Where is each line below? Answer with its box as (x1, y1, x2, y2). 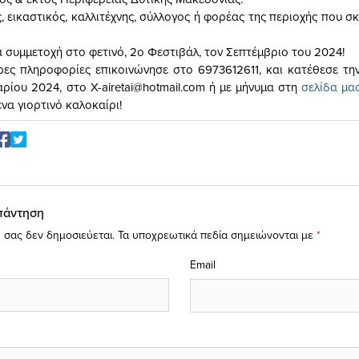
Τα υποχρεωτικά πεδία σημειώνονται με (118, 226, 317, 243)
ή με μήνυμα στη (204, 78, 302, 95)
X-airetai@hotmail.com (90, 78, 205, 95)
